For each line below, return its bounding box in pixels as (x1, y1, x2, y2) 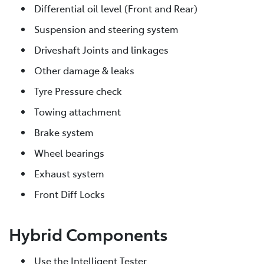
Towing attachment (34, 104, 121, 118)
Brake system (34, 125, 94, 138)
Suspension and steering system (34, 22, 179, 35)
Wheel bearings (34, 146, 104, 159)
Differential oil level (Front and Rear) (34, 1, 197, 15)
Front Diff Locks (34, 187, 105, 200)
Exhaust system (34, 166, 104, 180)
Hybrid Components (9, 222, 168, 246)
